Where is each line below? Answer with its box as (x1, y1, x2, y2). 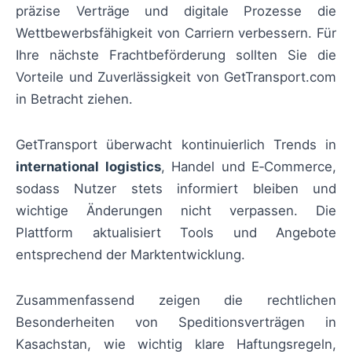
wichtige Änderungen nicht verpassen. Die (16, 203, 336, 219)
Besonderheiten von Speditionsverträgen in (16, 314, 336, 331)
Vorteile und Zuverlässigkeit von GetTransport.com (16, 68, 336, 85)
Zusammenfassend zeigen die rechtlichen (16, 292, 336, 309)
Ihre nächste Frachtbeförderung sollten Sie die (16, 46, 336, 63)
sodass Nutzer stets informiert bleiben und (16, 181, 336, 197)
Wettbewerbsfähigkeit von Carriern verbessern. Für (16, 24, 336, 41)
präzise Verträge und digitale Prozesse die (16, 2, 336, 19)
